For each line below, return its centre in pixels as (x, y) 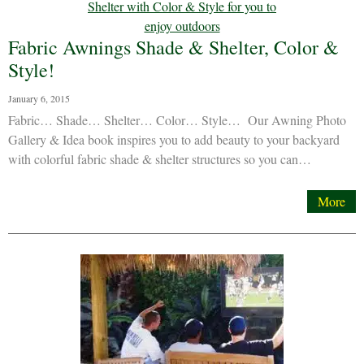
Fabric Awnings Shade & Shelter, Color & (173, 47)
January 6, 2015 (39, 98)
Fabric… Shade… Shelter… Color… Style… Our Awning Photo (177, 120)
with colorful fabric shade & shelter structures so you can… (160, 159)
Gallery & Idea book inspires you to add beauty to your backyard (174, 139)
